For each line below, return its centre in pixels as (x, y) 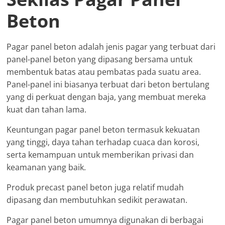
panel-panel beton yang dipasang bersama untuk (100, 59)
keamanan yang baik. (46, 167)
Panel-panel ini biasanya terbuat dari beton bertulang (108, 84)
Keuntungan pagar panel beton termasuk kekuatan (103, 129)
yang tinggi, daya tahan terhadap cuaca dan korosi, (103, 142)
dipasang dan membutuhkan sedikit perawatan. (97, 200)
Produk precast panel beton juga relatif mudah (95, 187)
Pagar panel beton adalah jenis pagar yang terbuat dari (111, 46)
